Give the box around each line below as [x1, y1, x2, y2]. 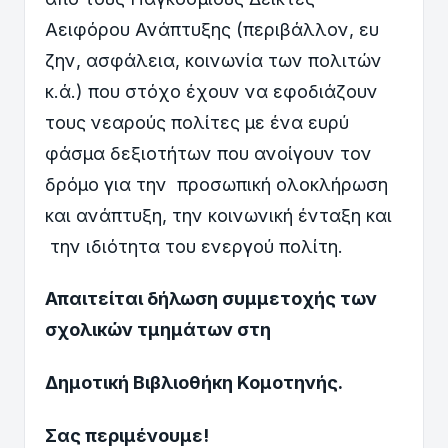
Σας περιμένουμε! [45, 424, 209, 446]
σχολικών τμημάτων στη [45, 319, 271, 341]
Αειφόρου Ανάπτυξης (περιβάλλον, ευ [45, 18, 379, 40]
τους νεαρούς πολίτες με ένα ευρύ [45, 111, 349, 133]
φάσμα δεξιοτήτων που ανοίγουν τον [45, 142, 372, 164]
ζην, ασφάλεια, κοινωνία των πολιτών [45, 49, 382, 71]
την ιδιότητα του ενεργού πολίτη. [45, 235, 343, 257]
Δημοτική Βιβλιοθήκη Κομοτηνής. [45, 371, 343, 393]
